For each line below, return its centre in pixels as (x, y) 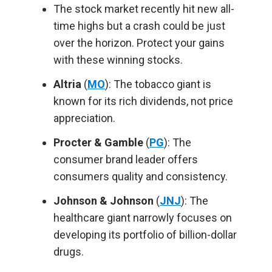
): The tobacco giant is (158, 84)
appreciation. (84, 118)
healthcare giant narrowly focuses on (143, 218)
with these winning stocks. (118, 60)
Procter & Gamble (98, 142)
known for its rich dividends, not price (143, 101)
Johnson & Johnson (104, 201)
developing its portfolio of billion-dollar (145, 235)
